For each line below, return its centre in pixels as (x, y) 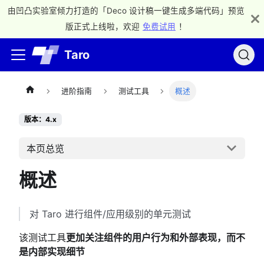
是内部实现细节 (52, 251)
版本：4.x (40, 120)
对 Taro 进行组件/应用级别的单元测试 (110, 214)
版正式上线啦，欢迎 (103, 27)
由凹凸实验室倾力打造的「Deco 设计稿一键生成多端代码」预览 (126, 11)
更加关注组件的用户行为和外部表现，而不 (156, 237)
